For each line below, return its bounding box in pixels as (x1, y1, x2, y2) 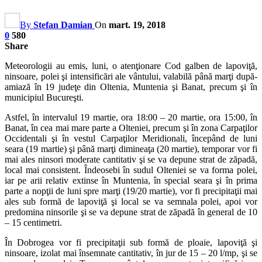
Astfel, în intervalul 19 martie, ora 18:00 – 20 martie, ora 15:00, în (5, 112, 257, 122)
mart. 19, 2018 (109, 19, 166, 30)
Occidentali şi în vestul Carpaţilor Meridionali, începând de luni (5, 133, 257, 143)
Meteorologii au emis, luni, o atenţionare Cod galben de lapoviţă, (5, 60, 257, 71)
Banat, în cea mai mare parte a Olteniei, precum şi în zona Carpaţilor (5, 122, 257, 133)
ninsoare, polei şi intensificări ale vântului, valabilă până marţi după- (5, 71, 257, 81)
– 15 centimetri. (5, 217, 62, 227)
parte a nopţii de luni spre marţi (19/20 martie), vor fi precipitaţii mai (5, 185, 257, 196)
